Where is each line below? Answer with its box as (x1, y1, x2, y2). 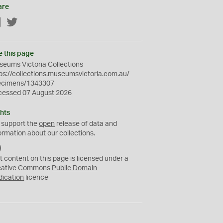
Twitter (18, 19, 40, 26)
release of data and (55, 120, 117, 127)
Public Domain (52, 165, 98, 172)
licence (24, 174, 49, 181)
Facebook (1, 19, 33, 26)
